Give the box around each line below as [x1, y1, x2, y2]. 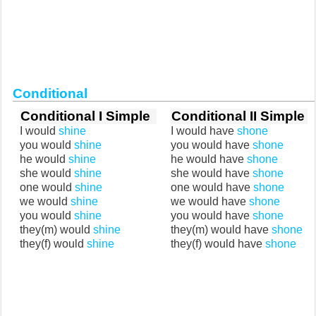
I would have [171, 125, 237, 137]
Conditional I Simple [20, 109, 150, 123]
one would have [171, 181, 253, 193]
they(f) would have [171, 238, 265, 250]
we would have [171, 195, 249, 207]
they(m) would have [171, 224, 272, 236]
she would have [171, 167, 253, 179]
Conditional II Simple [171, 109, 305, 123]
